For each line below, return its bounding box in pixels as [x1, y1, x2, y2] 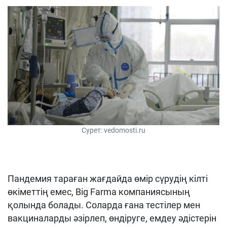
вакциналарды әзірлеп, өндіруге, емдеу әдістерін [8, 213, 216, 224]
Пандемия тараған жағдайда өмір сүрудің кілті [8, 173, 208, 184]
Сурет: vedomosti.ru [82, 126, 145, 135]
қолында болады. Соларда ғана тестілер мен [8, 200, 200, 211]
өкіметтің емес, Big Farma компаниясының [8, 186, 190, 198]
